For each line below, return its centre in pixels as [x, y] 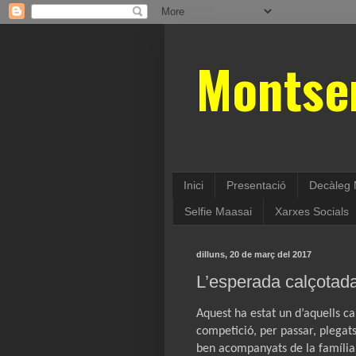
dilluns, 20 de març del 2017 [254, 254]
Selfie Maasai [218, 212]
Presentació [256, 186]
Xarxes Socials [312, 212]
